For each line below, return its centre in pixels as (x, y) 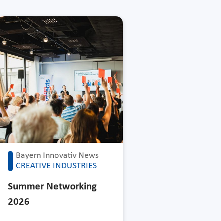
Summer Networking (53, 186)
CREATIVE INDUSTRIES (56, 166)
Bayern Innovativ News (57, 155)
